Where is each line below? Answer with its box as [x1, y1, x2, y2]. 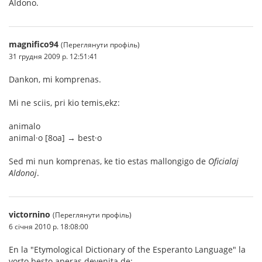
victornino [9, 208, 50, 220]
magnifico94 [9, 38, 58, 50]
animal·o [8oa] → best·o [9, 132, 102, 143]
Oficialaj [208, 155, 239, 167]
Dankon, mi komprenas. [9, 73, 101, 85]
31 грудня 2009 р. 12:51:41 [9, 51, 98, 61]
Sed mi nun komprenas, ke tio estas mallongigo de [9, 155, 208, 167]
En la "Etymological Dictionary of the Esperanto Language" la [9, 243, 246, 255]
